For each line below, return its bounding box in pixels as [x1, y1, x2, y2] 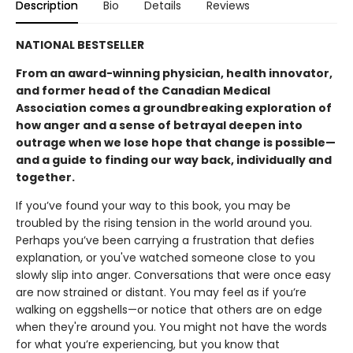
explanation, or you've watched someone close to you [16, 249, 315, 266]
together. [16, 169, 75, 185]
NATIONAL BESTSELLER [16, 36, 144, 53]
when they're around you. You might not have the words [16, 318, 327, 335]
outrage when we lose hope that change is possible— [16, 134, 336, 150]
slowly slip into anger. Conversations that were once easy [16, 266, 331, 283]
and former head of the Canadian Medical [16, 82, 270, 98]
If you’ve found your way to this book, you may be [16, 197, 291, 214]
